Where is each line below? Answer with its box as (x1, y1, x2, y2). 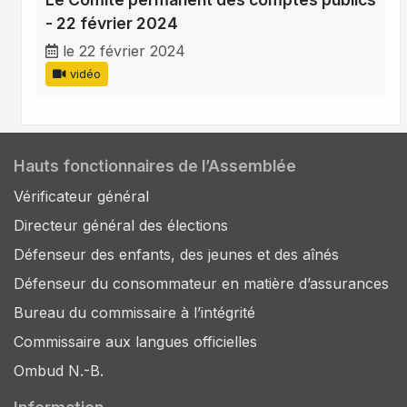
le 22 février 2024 (63, 42, 185, 61)
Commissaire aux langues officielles (14, 333, 257, 352)
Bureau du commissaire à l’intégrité (14, 303, 255, 323)
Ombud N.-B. (14, 362, 104, 381)
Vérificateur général (14, 187, 149, 206)
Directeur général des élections (14, 216, 228, 235)
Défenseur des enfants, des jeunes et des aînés (14, 245, 339, 264)
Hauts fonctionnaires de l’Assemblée (14, 156, 296, 176)
